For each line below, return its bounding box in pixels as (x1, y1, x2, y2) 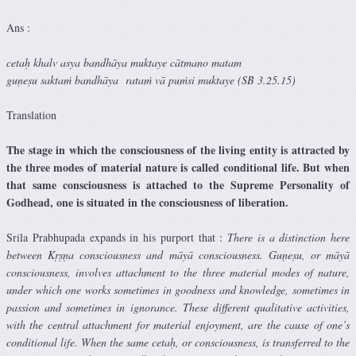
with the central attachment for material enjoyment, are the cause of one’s (6, 317, 350, 333)
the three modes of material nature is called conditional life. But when (6, 159, 350, 176)
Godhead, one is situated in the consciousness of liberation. (6, 194, 288, 211)
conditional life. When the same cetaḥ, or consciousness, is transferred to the (6, 335, 350, 350)
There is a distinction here (227, 230, 350, 246)
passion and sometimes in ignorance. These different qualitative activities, (6, 300, 350, 315)
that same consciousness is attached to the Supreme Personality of (6, 176, 350, 194)
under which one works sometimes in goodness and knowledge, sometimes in (6, 282, 350, 298)
